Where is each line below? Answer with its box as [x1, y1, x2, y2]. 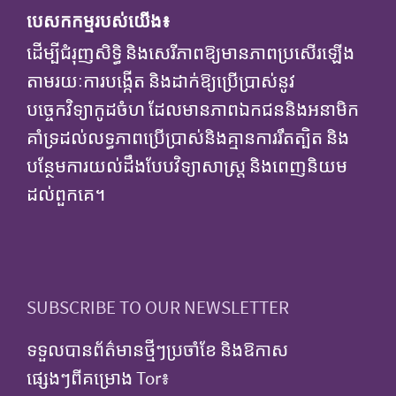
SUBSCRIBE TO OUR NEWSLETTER [27, 295, 289, 319]
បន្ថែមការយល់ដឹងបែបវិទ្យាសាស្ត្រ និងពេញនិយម [27, 154, 347, 178]
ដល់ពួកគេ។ [27, 182, 105, 206]
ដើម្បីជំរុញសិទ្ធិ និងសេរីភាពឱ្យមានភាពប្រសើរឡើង [27, 41, 354, 65]
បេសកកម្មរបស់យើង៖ [27, 9, 171, 32]
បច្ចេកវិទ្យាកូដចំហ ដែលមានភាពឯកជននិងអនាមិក [27, 97, 359, 121]
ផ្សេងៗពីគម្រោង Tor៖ [27, 366, 170, 390]
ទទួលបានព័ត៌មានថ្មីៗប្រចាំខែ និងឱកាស [27, 338, 288, 362]
